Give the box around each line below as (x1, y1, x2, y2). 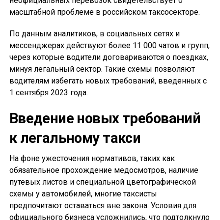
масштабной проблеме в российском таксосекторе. (9, 7, 200, 17)
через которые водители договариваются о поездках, (9, 53, 208, 62)
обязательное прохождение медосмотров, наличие (9, 165, 198, 175)
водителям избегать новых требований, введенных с (9, 76, 207, 86)
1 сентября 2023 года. (9, 88, 88, 98)
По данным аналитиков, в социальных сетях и (9, 29, 180, 39)
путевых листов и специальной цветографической (9, 177, 196, 187)
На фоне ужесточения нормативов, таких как (9, 154, 175, 164)
